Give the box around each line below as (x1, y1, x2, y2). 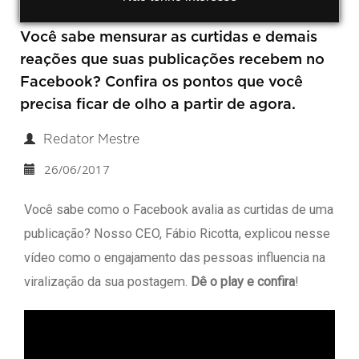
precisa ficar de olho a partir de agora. (20, 98, 296, 112)
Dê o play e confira (191, 274, 295, 289)
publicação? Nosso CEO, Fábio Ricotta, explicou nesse (24, 226, 330, 241)
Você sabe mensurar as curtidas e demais (20, 30, 317, 45)
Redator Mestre (43, 133, 139, 146)
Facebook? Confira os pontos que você (20, 75, 303, 90)
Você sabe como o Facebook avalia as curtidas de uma (24, 202, 333, 217)
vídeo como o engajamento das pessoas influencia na (24, 250, 325, 265)
